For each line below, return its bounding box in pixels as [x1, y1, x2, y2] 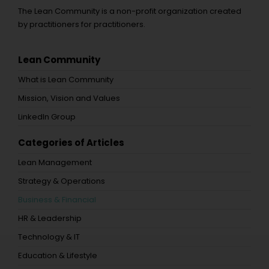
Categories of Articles [18, 136, 124, 149]
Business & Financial [18, 194, 96, 205]
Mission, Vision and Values [18, 92, 120, 104]
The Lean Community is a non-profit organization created [18, 5, 241, 17]
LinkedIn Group [18, 110, 76, 122]
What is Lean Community [18, 73, 113, 85]
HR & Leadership [18, 213, 82, 224]
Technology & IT [18, 231, 80, 243]
